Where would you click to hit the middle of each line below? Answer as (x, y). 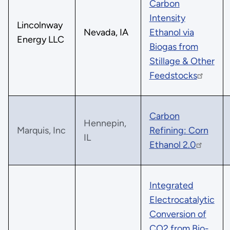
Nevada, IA (106, 32)
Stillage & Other (182, 61)
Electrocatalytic (182, 199)
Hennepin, (105, 123)
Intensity (167, 18)
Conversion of (178, 214)
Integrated (171, 185)
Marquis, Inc (41, 130)
